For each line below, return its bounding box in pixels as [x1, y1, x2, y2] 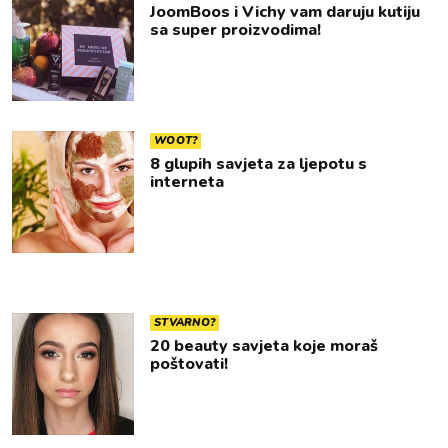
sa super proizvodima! [150, 19, 321, 41]
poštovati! [150, 353, 228, 375]
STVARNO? [154, 315, 216, 330]
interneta [150, 171, 224, 193]
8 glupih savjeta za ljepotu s [150, 153, 367, 175]
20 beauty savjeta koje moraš [150, 335, 378, 357]
